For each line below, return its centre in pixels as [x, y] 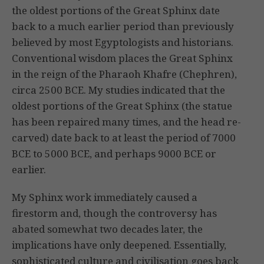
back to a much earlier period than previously [123, 27]
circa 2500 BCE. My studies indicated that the [118, 90]
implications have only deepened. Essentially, [119, 245]
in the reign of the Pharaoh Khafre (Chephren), [124, 74]
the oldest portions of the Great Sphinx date [116, 11]
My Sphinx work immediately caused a [105, 197]
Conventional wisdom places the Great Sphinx [122, 58]
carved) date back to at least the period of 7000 [124, 138]
